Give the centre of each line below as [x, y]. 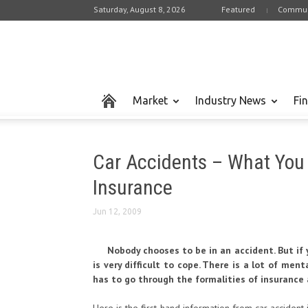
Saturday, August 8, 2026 [140, 9]
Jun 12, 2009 [117, 211]
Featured [238, 9]
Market [150, 100]
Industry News [231, 100]
